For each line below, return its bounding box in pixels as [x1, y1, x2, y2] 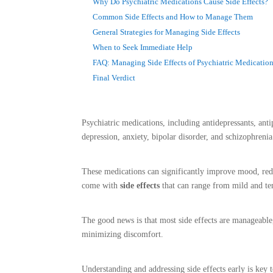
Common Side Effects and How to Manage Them [93, 12, 253, 21]
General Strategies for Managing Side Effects [93, 27, 241, 37]
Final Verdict [93, 73, 136, 82]
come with [82, 180, 121, 190]
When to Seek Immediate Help [93, 43, 193, 52]
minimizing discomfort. [82, 229, 164, 239]
